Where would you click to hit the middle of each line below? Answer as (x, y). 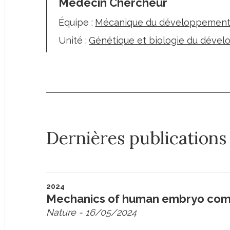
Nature (61, 212)
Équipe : (76, 22)
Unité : (73, 40)
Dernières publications (137, 138)
